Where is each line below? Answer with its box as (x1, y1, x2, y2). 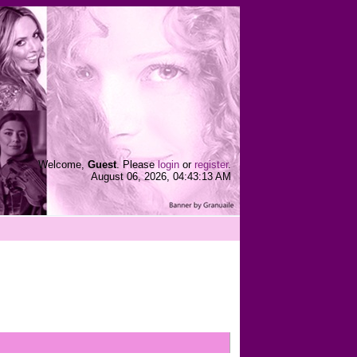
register (194, 159, 228, 171)
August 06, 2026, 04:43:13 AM (91, 171, 231, 182)
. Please (116, 159, 158, 171)
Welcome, (38, 159, 88, 171)
